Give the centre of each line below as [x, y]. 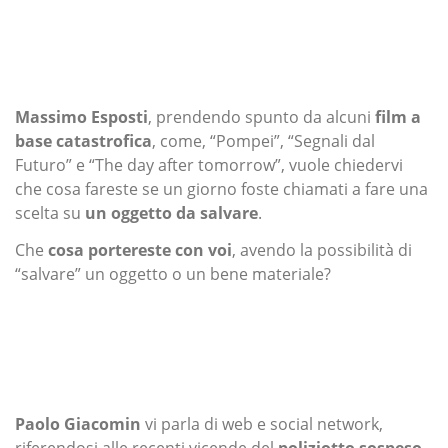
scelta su [48, 212]
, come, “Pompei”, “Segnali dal [263, 140]
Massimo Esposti [81, 116]
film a [398, 116]
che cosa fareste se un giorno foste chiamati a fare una [221, 188]
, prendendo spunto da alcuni [261, 116]
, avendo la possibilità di [322, 250]
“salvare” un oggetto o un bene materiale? [173, 274]
